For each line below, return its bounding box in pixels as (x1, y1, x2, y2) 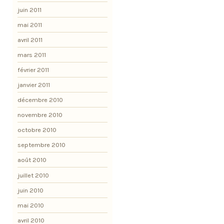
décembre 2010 (17, 96, 63, 104)
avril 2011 (17, 35, 42, 43)
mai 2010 (17, 201, 44, 209)
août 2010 (17, 156, 46, 164)
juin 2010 (17, 186, 43, 194)
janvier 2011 (17, 80, 50, 88)
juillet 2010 (17, 171, 49, 179)
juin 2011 (17, 5, 41, 13)
